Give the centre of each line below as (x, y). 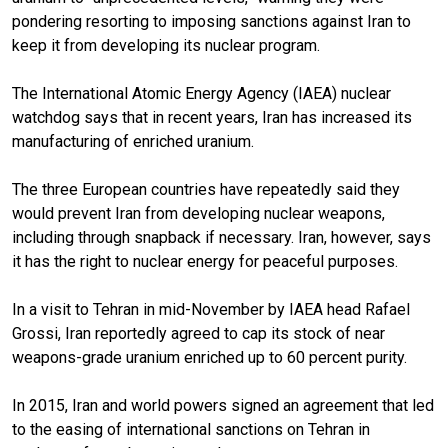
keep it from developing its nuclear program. (166, 45)
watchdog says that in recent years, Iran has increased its (212, 117)
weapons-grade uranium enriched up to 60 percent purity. (211, 357)
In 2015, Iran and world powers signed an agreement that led (223, 405)
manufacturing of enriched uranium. (133, 141)
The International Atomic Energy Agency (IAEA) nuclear (201, 93)
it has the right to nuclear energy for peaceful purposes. (205, 261)
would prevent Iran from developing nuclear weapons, (198, 213)
